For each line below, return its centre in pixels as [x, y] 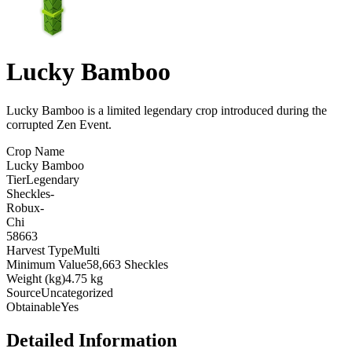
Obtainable [33, 306]
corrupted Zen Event [57, 124]
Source [24, 292]
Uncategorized [77, 292]
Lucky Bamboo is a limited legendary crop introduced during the [167, 110]
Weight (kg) [36, 278]
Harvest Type [40, 250]
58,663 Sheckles [127, 264]
